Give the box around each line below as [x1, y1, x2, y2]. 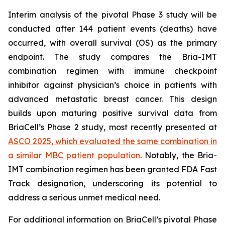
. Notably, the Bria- [140, 150, 217, 160]
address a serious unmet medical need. [8, 192, 160, 202]
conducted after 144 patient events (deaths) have [8, 24, 217, 34]
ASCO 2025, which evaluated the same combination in [8, 136, 217, 146]
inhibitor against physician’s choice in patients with [8, 80, 217, 90]
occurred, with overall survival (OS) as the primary [8, 38, 217, 48]
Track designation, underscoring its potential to [8, 178, 217, 188]
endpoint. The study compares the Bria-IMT [8, 52, 217, 62]
